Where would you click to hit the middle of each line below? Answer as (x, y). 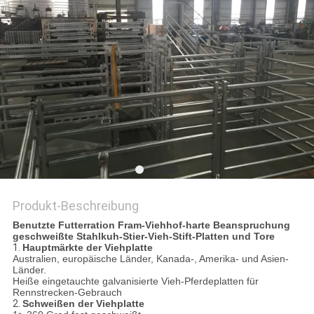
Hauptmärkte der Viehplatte (87, 248)
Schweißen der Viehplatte (83, 304)
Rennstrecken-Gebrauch (67, 293)
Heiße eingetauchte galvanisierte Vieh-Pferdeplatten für (135, 281)
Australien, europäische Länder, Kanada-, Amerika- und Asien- (150, 259)
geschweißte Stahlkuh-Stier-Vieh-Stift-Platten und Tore (143, 237)
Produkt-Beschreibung (75, 206)
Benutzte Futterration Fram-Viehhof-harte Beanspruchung (151, 225)
